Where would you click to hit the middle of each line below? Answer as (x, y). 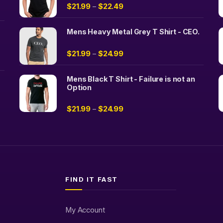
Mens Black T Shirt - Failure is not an (131, 79)
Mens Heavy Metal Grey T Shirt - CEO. (133, 32)
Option (79, 88)
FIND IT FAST (92, 179)
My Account (85, 210)
